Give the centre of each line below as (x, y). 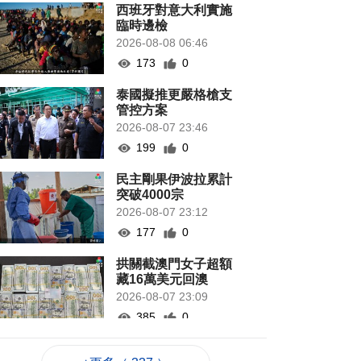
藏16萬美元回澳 (162, 280)
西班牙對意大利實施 (174, 10)
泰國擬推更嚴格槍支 (174, 95)
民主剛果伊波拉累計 (174, 180)
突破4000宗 (150, 195)
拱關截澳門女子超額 (174, 264)
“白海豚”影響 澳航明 (176, 350)
